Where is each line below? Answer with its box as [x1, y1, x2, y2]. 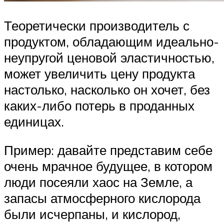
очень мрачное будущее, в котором [4, 158, 212, 174]
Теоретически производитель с [4, 17, 189, 33]
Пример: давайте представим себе [4, 142, 212, 158]
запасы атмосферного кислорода [4, 190, 200, 206]
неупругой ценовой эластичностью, [4, 49, 214, 65]
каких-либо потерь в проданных [4, 97, 194, 113]
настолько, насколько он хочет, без [4, 81, 210, 97]
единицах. [4, 113, 64, 129]
